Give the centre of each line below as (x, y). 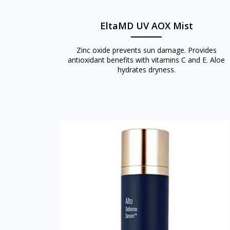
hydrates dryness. (146, 69)
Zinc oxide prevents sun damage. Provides (146, 50)
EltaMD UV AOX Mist (146, 25)
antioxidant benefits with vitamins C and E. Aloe (147, 60)
